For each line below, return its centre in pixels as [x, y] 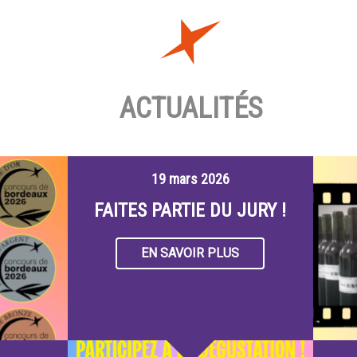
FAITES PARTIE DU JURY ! [190, 210]
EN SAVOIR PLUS [190, 253]
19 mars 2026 [190, 178]
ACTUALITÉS [190, 108]
